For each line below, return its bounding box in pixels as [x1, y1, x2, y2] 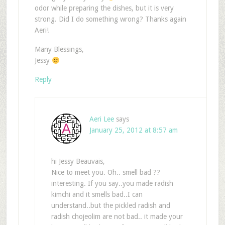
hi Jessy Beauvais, [51, 157, 105, 166]
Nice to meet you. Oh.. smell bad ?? [51, 168, 160, 177]
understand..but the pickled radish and [51, 201, 170, 210]
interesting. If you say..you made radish [51, 179, 173, 188]
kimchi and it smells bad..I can [51, 190, 143, 199]
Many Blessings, [34, 45, 84, 54]
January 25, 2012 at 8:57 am [89, 126, 178, 135]
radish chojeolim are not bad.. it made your [51, 212, 183, 221]
